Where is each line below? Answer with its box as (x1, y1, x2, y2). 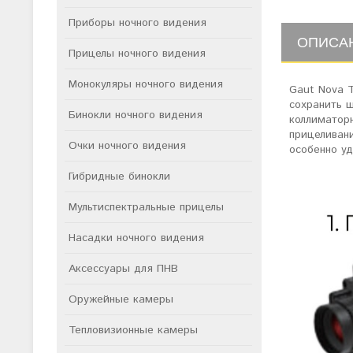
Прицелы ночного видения (69, 46, 206, 61)
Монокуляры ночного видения (69, 76, 223, 92)
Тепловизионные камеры (69, 322, 198, 338)
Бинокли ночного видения (69, 107, 203, 123)
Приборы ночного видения (69, 15, 206, 31)
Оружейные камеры (69, 292, 173, 307)
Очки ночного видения (69, 138, 186, 154)
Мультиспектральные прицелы (69, 199, 224, 215)
